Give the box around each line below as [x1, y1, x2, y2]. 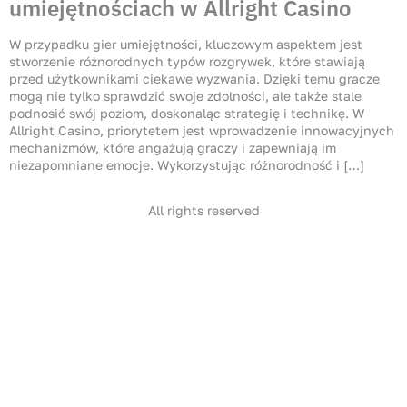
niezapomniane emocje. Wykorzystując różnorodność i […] [9, 157, 364, 174]
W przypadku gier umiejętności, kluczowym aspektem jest [9, 36, 362, 53]
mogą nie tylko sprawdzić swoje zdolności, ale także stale [9, 88, 362, 104]
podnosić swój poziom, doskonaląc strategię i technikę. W [9, 105, 364, 122]
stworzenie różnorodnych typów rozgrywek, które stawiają [9, 54, 365, 70]
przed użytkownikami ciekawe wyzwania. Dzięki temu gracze [9, 71, 380, 87]
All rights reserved [147, 202, 260, 218]
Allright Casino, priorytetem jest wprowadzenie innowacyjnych [9, 123, 394, 139]
